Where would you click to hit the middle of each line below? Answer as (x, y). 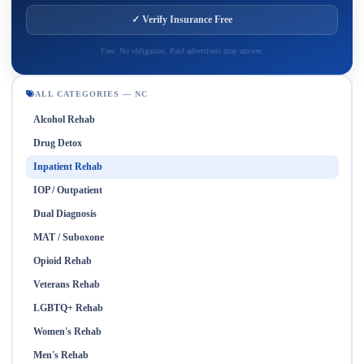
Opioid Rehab (62, 260)
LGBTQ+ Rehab (68, 308)
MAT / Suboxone (68, 237)
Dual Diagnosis (65, 213)
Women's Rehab (67, 331)
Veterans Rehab (66, 284)
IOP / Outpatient (67, 190)
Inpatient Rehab (67, 166)
